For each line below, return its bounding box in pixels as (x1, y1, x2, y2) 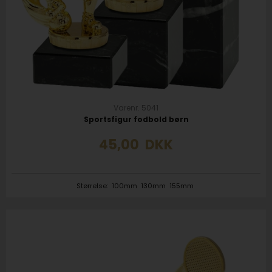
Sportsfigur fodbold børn (83, 114, 189, 124)
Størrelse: (76, 180, 110, 190)
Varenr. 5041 (114, 103, 158, 113)
